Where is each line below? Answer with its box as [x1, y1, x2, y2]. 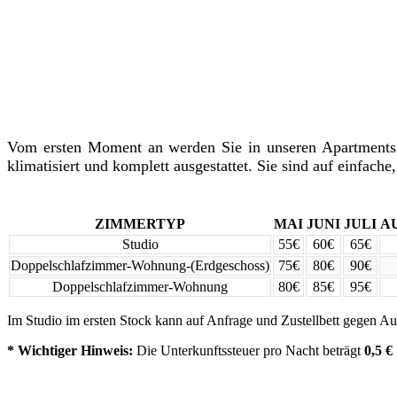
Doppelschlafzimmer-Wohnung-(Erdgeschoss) [11, 257, 269, 273]
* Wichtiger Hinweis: [7, 342, 136, 358]
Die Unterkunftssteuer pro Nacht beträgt [136, 342, 364, 358]
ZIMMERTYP [95, 215, 185, 231]
